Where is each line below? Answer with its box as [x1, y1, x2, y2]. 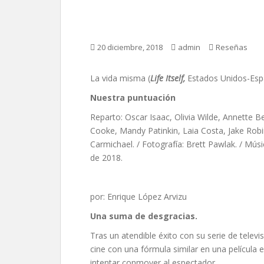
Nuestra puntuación [90, 92, 176, 103]
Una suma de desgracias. [90, 210, 197, 222]
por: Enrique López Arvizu [90, 191, 187, 202]
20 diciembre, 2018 [97, 42, 163, 52]
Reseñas [216, 42, 247, 52]
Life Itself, [150, 72, 187, 84]
